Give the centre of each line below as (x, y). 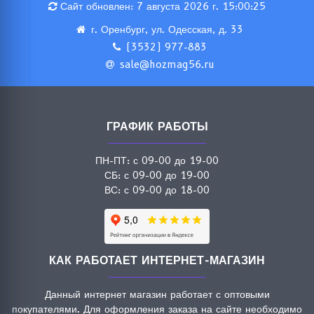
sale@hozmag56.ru (167, 64)
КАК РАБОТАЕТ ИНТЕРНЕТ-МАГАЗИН (157, 260)
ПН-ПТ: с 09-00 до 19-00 (157, 161)
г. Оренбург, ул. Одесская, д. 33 (167, 29)
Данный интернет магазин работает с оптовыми (157, 294)
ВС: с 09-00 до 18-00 (157, 190)
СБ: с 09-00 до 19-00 (157, 175)
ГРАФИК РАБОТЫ (157, 127)
